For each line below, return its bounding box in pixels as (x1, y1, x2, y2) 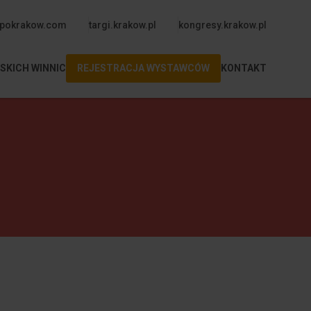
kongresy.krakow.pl (178, 19, 267, 31)
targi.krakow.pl (89, 19, 156, 31)
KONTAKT (221, 62, 267, 74)
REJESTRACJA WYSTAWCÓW (77, 62, 210, 74)
